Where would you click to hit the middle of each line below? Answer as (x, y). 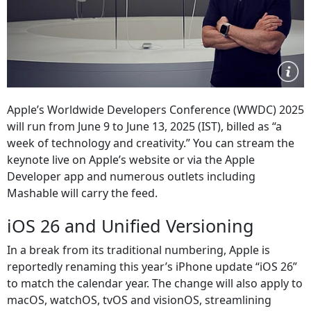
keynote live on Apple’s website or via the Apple (131, 160)
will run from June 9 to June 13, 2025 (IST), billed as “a (144, 126)
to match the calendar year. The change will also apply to (155, 283)
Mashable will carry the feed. (82, 193)
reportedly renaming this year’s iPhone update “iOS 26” (152, 267)
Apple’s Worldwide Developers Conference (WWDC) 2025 (155, 110)
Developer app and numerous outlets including (131, 176)
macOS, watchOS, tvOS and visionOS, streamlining (139, 300)
